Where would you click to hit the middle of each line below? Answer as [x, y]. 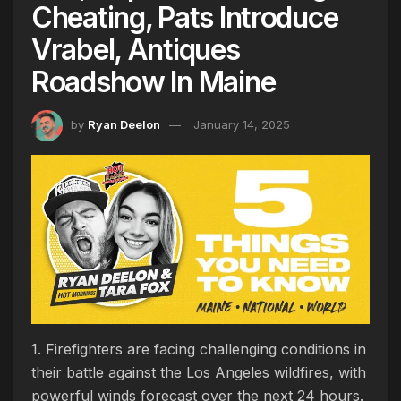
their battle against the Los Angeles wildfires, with [199, 372]
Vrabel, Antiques [136, 49]
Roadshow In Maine [154, 81]
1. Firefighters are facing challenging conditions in [199, 349]
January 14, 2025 [242, 124]
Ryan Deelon [124, 124]
